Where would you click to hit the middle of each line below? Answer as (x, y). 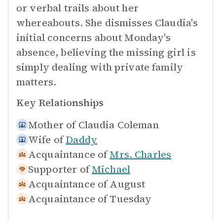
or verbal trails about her (77, 8)
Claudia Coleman (118, 125)
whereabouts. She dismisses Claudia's (107, 23)
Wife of (46, 140)
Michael (111, 169)
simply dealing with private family (100, 67)
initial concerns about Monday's (94, 37)
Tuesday (131, 199)
